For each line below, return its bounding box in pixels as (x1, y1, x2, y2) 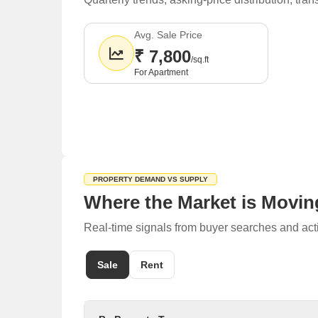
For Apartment (134, 67, 188, 77)
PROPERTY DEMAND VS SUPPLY (93, 175, 208, 183)
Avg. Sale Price (134, 29, 202, 40)
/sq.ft (191, 55, 209, 65)
